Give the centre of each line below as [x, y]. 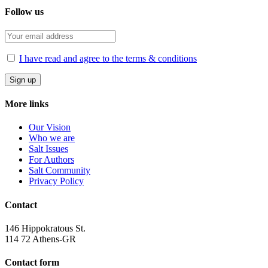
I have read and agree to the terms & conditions [108, 58]
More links [27, 104]
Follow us [24, 11]
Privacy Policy [56, 181]
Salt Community [60, 170]
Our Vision [50, 127]
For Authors [51, 160]
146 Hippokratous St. [45, 228]
